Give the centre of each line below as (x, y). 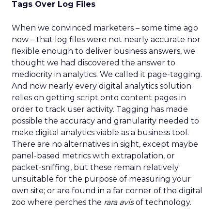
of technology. (163, 202)
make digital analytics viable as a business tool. (100, 132)
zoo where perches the (58, 202)
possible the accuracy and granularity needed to (105, 121)
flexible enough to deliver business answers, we (103, 51)
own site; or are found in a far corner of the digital (107, 191)
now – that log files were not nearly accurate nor (106, 39)
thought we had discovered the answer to (93, 63)
